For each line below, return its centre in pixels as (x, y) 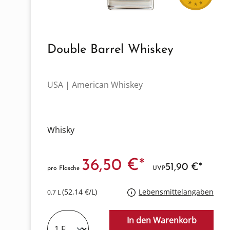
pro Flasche (64, 169)
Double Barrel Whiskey (110, 50)
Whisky (61, 130)
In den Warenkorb (161, 221)
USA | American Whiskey (95, 85)
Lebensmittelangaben (176, 192)
